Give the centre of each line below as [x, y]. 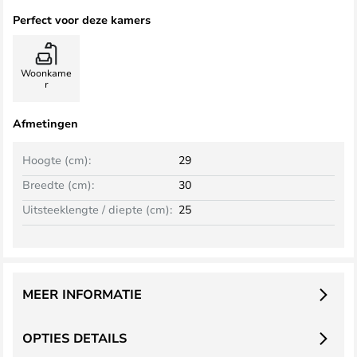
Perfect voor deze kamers [82, 20]
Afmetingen [45, 123]
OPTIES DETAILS [75, 338]
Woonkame [46, 73]
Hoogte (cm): [57, 160]
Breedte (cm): [58, 184]
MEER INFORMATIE [82, 294]
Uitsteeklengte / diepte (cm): [97, 209]
